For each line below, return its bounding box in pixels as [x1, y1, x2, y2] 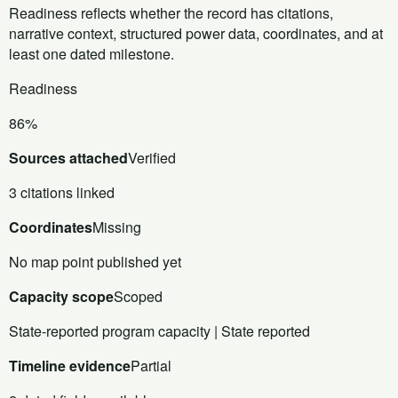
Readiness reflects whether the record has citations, [9, 2, 333, 23]
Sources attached [9, 147, 128, 168]
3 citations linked [9, 181, 115, 203]
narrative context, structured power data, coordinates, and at [9, 22, 383, 44]
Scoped [114, 285, 163, 306]
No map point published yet [9, 251, 181, 272]
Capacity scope [9, 285, 114, 306]
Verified [128, 147, 176, 168]
